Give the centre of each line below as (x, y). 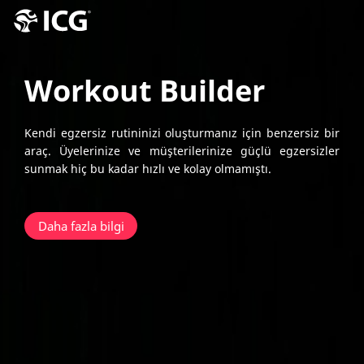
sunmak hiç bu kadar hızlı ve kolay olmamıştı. (148, 169)
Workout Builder (145, 90)
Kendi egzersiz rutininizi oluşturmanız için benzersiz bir (182, 133)
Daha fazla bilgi (81, 226)
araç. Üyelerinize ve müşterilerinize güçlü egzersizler (182, 151)
